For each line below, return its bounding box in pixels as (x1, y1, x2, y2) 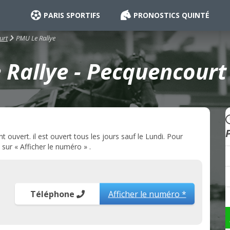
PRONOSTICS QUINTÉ (133, 10, 209, 20)
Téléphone (30, 188, 76, 199)
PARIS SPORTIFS (44, 10, 100, 20)
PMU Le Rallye (16, 33, 55, 43)
